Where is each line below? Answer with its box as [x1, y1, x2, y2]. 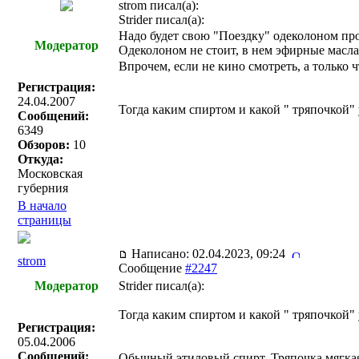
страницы [18, 213, 71, 227]
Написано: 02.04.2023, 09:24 [128, 247, 292, 260]
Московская [18, 167, 83, 180]
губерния [18, 181, 68, 195]
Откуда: [18, 152, 63, 166]
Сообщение [119, 261, 185, 275]
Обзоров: [18, 138, 70, 151]
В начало [18, 199, 67, 212]
